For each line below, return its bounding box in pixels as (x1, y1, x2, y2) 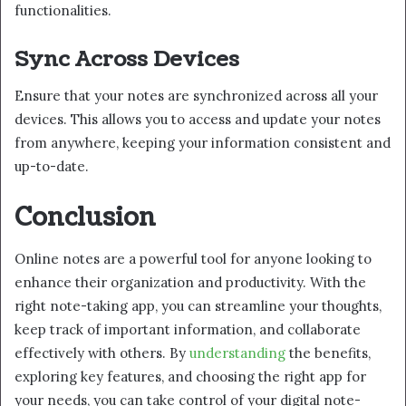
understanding (189, 343, 285, 362)
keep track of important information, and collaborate (14, 320, 361, 338)
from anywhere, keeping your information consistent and (14, 134, 391, 152)
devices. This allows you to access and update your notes (14, 111, 381, 129)
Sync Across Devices (14, 43, 239, 74)
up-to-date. (14, 158, 89, 176)
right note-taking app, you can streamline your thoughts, (14, 296, 382, 314)
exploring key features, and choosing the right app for (14, 367, 366, 385)
